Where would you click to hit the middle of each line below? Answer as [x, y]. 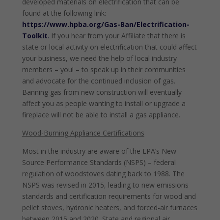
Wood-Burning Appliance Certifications [83, 133]
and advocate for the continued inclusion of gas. [98, 81]
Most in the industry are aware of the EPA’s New [99, 151]
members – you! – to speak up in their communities [104, 69]
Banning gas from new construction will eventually [102, 92]
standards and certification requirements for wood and [109, 196]
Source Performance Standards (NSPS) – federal [99, 162]
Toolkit [35, 36]
